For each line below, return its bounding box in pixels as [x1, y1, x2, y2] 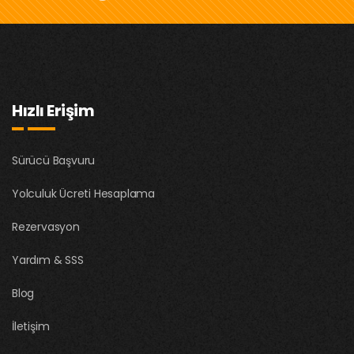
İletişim [12, 318, 50, 334]
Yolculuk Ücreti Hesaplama [12, 185, 155, 201]
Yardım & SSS [12, 251, 84, 268]
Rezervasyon [12, 218, 80, 235]
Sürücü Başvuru [12, 152, 96, 168]
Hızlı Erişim [12, 99, 94, 122]
